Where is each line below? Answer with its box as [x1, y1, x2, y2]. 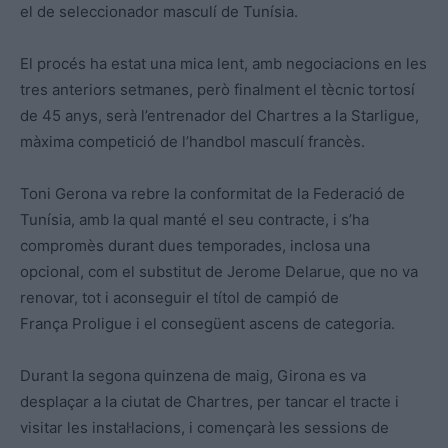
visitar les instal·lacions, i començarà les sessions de [20, 418, 389, 438]
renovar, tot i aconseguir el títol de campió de [20, 288, 339, 308]
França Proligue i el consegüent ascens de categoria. [20, 314, 395, 334]
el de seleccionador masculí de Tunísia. [20, 2, 298, 22]
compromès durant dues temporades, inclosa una [20, 236, 370, 256]
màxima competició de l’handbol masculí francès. [20, 132, 365, 152]
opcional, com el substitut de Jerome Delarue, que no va [20, 262, 418, 282]
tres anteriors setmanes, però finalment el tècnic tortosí [20, 80, 415, 100]
